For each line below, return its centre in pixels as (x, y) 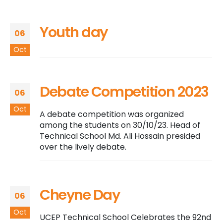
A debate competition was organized (112, 114)
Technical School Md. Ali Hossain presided (120, 136)
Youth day (74, 32)
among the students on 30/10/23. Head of (120, 125)
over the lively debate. (83, 147)
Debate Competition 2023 (124, 91)
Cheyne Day (80, 194)
